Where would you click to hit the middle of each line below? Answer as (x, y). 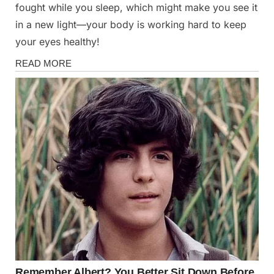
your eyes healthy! (57, 42)
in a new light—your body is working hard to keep (131, 25)
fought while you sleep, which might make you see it (136, 8)
